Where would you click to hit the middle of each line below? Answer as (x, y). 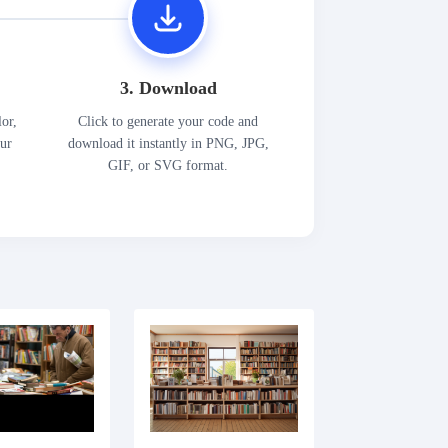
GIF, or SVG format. (168, 165)
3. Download (168, 87)
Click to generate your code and (168, 121)
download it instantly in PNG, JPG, (168, 143)
